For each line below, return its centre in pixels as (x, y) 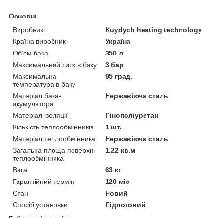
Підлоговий (126, 205)
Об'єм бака (30, 53)
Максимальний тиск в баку (55, 64)
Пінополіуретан (132, 115)
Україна (118, 41)
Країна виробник (39, 41)
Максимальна (35, 76)
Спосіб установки (40, 205)
